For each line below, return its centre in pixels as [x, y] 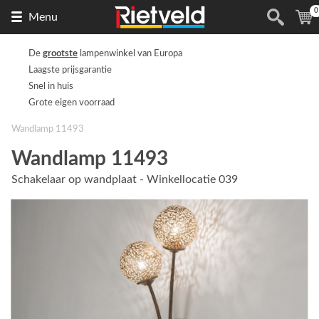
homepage [230, 48]
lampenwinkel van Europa [130, 53]
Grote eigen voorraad [72, 103]
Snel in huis [51, 86]
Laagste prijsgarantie [70, 70]
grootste [60, 53]
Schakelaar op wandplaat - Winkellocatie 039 [125, 179]
